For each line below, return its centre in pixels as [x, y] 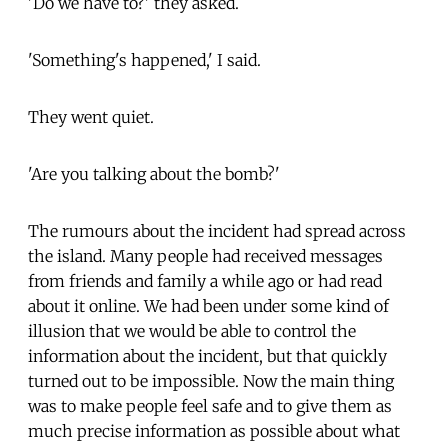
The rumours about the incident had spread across [217, 230]
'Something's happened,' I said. [144, 59]
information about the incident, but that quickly [207, 355]
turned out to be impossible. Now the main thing [211, 380]
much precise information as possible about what [214, 430]
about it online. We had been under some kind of [208, 305]
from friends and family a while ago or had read [205, 280]
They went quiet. [91, 116]
